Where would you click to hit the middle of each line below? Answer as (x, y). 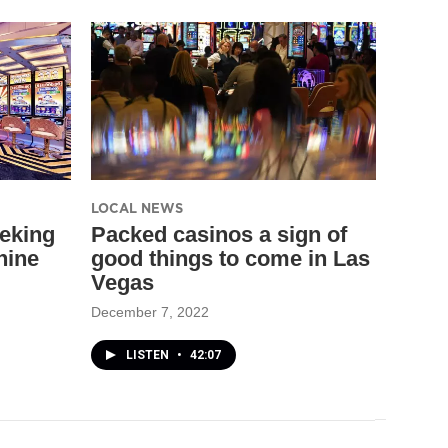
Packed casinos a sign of (219, 234)
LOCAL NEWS (137, 207)
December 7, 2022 (150, 311)
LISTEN (149, 354)
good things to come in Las (230, 258)
